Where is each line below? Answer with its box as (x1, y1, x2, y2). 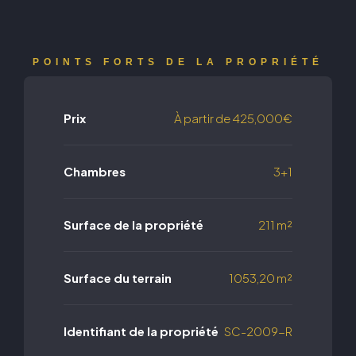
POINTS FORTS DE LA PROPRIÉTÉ (33, 56, 323, 68)
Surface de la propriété (64, 217, 203, 233)
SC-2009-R (224, 323, 292, 339)
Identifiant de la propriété (64, 323, 219, 339)
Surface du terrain (64, 270, 172, 286)
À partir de (174, 110, 230, 126)
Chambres (64, 164, 126, 180)
